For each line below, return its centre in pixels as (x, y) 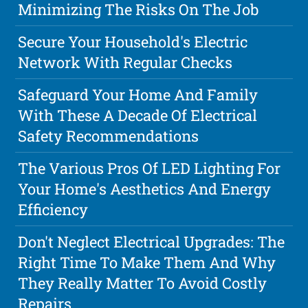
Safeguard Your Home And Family (138, 95)
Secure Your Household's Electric (133, 42)
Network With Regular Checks (125, 63)
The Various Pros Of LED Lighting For (150, 168)
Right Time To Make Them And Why (147, 263)
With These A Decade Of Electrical (138, 115)
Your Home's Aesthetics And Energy (145, 189)
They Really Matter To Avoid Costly (143, 283)
